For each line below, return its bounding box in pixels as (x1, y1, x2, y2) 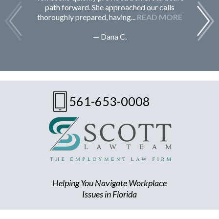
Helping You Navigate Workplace (52, 177, 167, 188)
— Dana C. (92, 31, 127, 41)
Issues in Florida (82, 188, 137, 199)
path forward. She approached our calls (44, 2, 175, 12)
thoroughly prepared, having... (37, 12, 137, 22)
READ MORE (136, 12, 182, 22)
